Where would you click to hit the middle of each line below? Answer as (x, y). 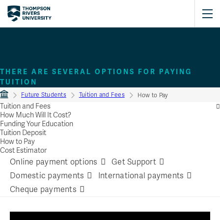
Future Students (44, 95)
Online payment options (54, 162)
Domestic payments (47, 176)
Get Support (134, 162)
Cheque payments (43, 189)
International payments (141, 176)
